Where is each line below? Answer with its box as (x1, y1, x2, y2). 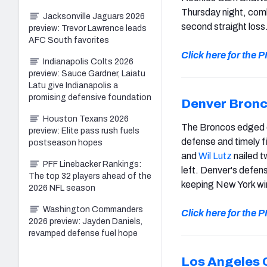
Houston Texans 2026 (43, 114, 129, 123)
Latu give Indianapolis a (29, 80, 118, 90)
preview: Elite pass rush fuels (29, 126, 139, 135)
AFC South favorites (29, 35, 109, 45)
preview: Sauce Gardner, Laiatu (29, 69, 145, 78)
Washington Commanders (43, 204, 143, 214)
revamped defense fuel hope (29, 228, 138, 238)
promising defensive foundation (29, 92, 151, 102)
